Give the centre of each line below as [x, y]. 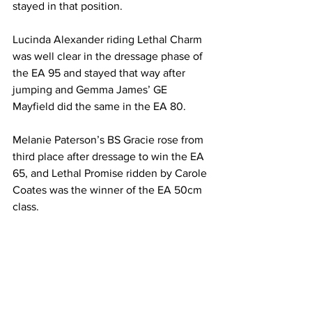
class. [26, 207]
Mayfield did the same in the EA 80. [99, 107]
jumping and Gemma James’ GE [91, 90]
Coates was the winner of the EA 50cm [109, 190]
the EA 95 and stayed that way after [100, 73]
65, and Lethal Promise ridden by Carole [111, 173]
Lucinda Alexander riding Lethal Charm [109, 40]
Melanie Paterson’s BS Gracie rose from [109, 140]
